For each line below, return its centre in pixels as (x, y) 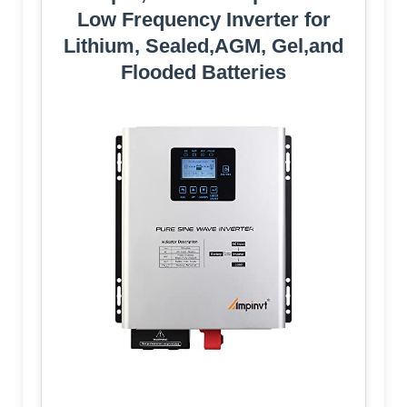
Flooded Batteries (203, 73)
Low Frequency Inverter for (203, 20)
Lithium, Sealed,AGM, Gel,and (203, 46)
